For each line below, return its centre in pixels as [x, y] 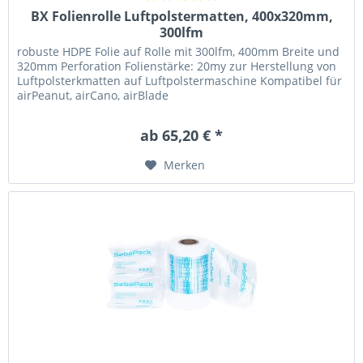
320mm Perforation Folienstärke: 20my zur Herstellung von [177, 66]
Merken [185, 164]
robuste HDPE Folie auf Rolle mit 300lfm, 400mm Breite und [179, 51]
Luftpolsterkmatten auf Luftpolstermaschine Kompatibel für [180, 80]
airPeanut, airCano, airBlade [93, 95]
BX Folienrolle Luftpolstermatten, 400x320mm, [181, 16]
